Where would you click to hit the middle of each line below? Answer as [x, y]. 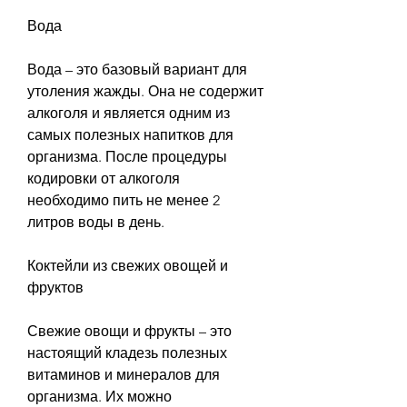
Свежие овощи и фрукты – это [129, 331]
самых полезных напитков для [130, 134]
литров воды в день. [96, 222]
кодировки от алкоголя [104, 178]
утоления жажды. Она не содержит [145, 91]
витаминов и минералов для [124, 374]
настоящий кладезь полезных [127, 352]
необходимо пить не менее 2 [124, 200]
